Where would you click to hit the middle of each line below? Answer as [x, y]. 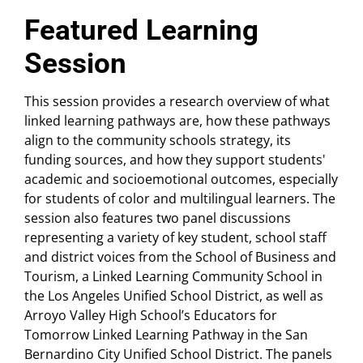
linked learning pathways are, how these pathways [177, 121]
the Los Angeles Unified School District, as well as [174, 296]
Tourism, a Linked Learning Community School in [173, 277]
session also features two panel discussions [158, 218]
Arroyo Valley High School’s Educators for [151, 316]
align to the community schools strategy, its [158, 141]
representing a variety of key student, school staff [175, 238]
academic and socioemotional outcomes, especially [181, 179]
